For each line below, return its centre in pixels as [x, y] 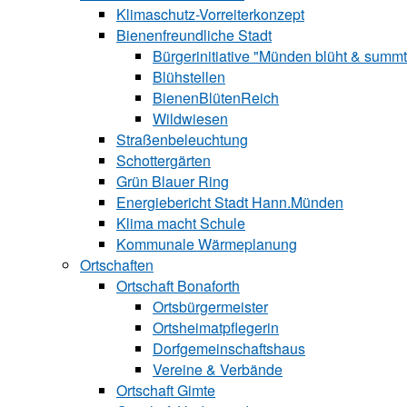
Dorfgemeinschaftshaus [229, 348]
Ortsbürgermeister [210, 307]
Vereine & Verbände [218, 369]
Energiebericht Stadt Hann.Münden [230, 202]
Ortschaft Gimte [166, 390]
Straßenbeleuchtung [182, 139]
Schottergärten [164, 160]
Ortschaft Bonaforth [178, 286]
